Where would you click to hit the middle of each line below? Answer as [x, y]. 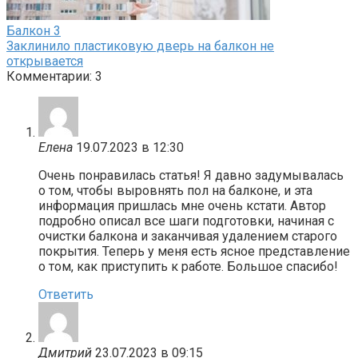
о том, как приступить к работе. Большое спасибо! [188, 266]
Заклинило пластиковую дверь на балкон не [140, 46]
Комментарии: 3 [54, 76]
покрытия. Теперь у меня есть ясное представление [194, 251]
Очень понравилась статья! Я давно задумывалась [191, 175]
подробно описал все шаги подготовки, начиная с [186, 221]
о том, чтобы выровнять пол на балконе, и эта [175, 190]
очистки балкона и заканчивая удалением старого [188, 236]
